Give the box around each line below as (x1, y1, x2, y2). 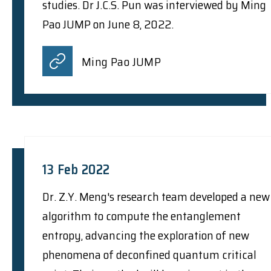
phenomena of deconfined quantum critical (42, 244, 256, 264)
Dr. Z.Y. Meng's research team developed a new (42, 186, 270, 206)
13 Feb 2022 (42, 158, 110, 180)
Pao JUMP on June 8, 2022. (42, 14, 174, 34)
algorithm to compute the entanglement (42, 206, 241, 226)
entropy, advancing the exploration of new (42, 225, 249, 245)
